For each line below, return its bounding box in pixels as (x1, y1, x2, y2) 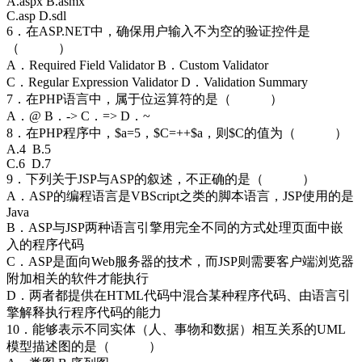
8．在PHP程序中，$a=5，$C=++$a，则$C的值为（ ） (6, 125, 347, 140)
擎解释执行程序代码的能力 (6, 305, 162, 319)
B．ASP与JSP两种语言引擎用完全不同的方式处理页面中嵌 (6, 220, 343, 234)
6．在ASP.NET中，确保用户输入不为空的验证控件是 (6, 23, 310, 38)
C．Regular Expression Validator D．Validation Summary (6, 74, 308, 89)
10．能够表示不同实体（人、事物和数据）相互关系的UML (6, 322, 346, 336)
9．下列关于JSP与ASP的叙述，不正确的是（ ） (6, 171, 315, 186)
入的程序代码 (6, 237, 84, 251)
